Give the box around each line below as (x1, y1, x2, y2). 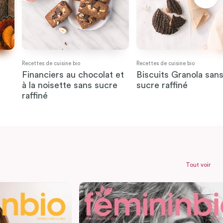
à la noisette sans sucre (21, 81, 117, 90)
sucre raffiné (136, 81, 188, 90)
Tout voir (186, 162, 211, 168)
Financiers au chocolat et (21, 70, 124, 80)
